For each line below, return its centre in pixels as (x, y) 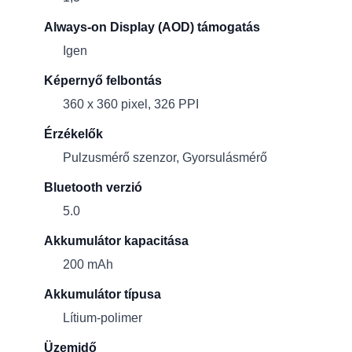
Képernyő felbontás (103, 81)
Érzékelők (73, 134)
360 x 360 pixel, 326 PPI (131, 104)
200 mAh (88, 264)
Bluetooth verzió (93, 187)
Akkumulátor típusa (103, 294)
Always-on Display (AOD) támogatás (152, 27)
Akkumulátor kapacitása (116, 241)
